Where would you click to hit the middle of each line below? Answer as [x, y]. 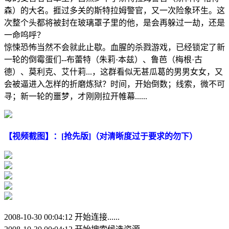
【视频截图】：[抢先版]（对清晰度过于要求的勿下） [101, 136]
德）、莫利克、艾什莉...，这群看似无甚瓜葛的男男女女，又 [113, 72]
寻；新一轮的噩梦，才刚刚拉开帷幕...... [76, 96]
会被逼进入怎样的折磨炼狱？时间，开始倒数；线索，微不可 [114, 84]
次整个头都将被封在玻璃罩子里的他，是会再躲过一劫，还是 [114, 22]
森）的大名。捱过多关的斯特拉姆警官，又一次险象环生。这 [114, 10]
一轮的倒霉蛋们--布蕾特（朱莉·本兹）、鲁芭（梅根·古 [103, 59]
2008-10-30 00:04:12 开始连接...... [62, 217]
